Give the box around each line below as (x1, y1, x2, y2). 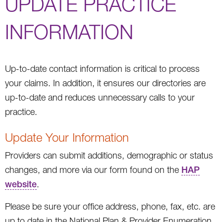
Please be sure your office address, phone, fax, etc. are (5, 201, 215, 212)
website (5, 178, 37, 189)
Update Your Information (5, 130, 129, 144)
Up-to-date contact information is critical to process (5, 63, 200, 74)
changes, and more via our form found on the (5, 164, 181, 175)
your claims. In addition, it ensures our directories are (5, 77, 206, 88)
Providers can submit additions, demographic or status (5, 150, 213, 161)
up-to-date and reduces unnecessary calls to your (5, 92, 195, 103)
